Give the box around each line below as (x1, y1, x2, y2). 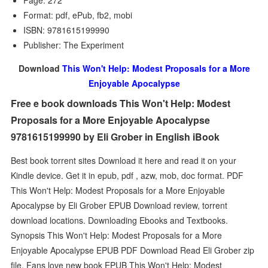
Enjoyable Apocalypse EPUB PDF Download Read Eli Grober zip (11, 243, 255, 256)
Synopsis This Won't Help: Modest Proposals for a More (11, 229, 223, 241)
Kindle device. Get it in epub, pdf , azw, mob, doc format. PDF (11, 169, 244, 181)
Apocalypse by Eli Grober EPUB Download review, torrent (11, 199, 228, 211)
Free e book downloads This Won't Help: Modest (11, 96, 231, 110)
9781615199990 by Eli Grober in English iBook (11, 130, 220, 144)
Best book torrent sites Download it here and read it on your (11, 154, 237, 166)
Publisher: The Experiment (23, 39, 124, 51)
